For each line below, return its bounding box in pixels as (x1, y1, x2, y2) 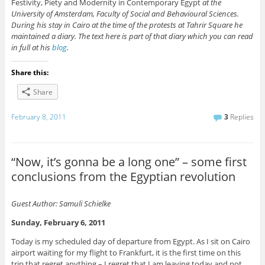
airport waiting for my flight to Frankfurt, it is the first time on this (11, 247, 241, 258)
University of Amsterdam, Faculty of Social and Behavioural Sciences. (11, 8, 239, 20)
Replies (228, 111, 254, 122)
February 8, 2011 (11, 111, 66, 122)
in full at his (11, 42, 52, 53)
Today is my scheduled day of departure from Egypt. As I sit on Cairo (11, 236, 250, 247)
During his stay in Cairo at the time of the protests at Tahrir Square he (11, 20, 243, 31)
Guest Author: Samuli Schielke (11, 198, 111, 209)
